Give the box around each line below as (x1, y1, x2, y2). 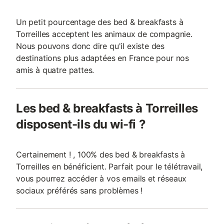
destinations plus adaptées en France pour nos (16, 53, 189, 63)
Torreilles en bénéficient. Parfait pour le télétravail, (16, 161, 203, 171)
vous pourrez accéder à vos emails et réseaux (16, 173, 187, 183)
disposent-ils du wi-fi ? (16, 117, 146, 131)
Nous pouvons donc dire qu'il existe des (16, 41, 165, 51)
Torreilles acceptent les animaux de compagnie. (16, 29, 192, 39)
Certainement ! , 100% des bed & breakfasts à (16, 149, 185, 159)
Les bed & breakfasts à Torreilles (16, 101, 198, 115)
